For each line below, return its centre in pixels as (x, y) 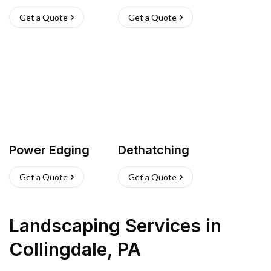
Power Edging (49, 150)
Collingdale (58, 249)
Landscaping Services (105, 226)
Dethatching (154, 150)
